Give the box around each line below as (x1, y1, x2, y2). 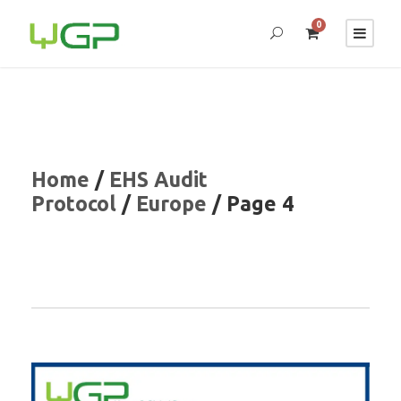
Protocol (31, 192, 116, 215)
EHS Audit (109, 168, 208, 191)
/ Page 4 (207, 192, 294, 215)
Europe (136, 192, 207, 215)
